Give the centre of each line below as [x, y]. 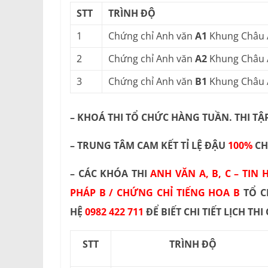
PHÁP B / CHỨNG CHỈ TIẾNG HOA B [155, 193]
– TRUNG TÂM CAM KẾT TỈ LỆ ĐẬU [149, 146]
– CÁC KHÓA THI [110, 174]
